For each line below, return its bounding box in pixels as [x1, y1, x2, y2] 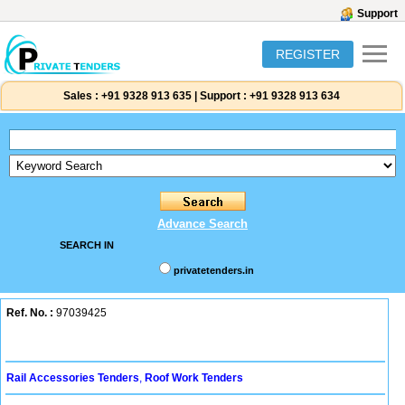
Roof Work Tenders [145, 372, 243, 384]
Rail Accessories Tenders [6, 372, 139, 384]
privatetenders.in [174, 265, 254, 276]
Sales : [63, 89, 99, 102]
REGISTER [276, 47, 340, 61]
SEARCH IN [59, 240, 114, 250]
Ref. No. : [6, 306, 53, 319]
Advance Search [157, 217, 248, 231]
